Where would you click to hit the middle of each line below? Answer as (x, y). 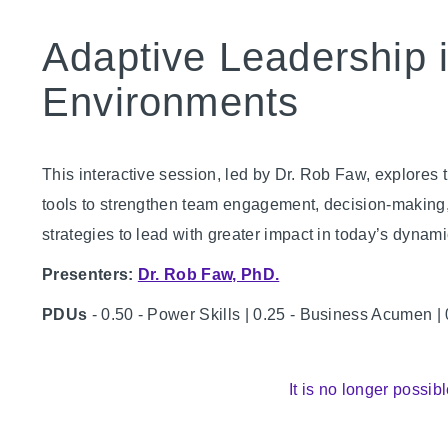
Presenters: (90, 274)
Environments (171, 102)
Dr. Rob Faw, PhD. (208, 274)
